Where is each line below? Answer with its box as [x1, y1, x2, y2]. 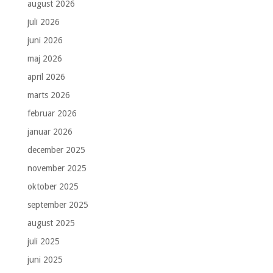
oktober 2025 [27, 181, 79, 191]
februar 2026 [27, 108, 77, 118]
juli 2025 [27, 236, 60, 246]
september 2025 [27, 199, 88, 210]
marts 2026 [27, 90, 70, 100]
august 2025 [27, 218, 75, 228]
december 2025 [27, 144, 85, 155]
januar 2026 [27, 126, 73, 136]
